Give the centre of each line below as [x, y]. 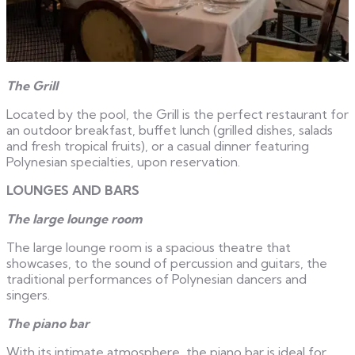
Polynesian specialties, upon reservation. [123, 161]
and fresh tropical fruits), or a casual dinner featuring [158, 145]
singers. [28, 294]
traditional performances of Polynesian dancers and [157, 279]
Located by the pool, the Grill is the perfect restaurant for [177, 114]
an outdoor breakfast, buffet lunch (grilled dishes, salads [170, 130]
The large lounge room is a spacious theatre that [149, 247]
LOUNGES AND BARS [73, 190]
